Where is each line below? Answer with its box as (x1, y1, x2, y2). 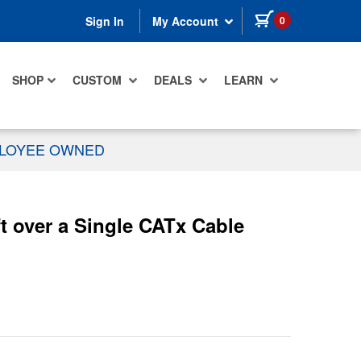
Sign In (85, 13, 124, 30)
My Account (152, 13, 222, 30)
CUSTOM (73, 72, 125, 89)
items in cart (290, 9, 358, 25)
